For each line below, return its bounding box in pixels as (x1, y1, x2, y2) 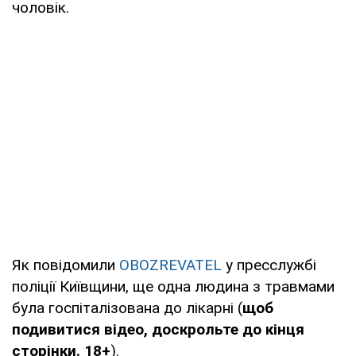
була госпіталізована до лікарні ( (12, 298, 242, 317)
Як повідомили (12, 255, 119, 274)
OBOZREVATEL (119, 255, 222, 274)
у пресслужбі (222, 255, 316, 274)
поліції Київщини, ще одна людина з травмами (12, 277, 335, 296)
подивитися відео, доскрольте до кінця (12, 319, 304, 339)
